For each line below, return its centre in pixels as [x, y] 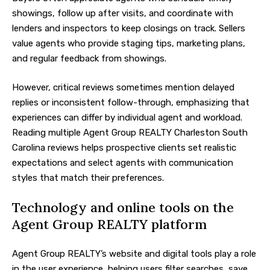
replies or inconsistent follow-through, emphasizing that [131, 102]
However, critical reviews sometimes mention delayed [123, 87]
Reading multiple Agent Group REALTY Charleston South [130, 132]
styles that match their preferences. [88, 177]
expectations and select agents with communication [123, 162]
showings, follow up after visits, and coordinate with [123, 14]
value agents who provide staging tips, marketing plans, [129, 44]
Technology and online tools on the [123, 208]
